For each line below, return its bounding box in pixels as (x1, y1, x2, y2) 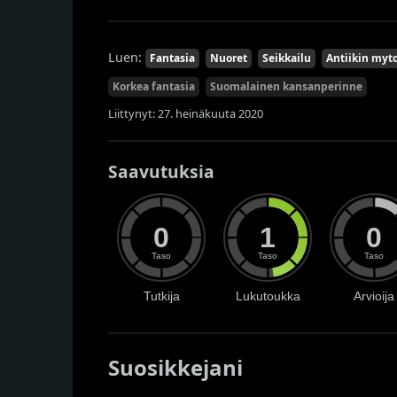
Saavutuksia (108, 160, 214, 184)
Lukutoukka (235, 289, 300, 304)
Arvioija (354, 289, 394, 304)
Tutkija (143, 289, 180, 304)
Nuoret (210, 51, 247, 66)
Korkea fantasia (113, 79, 195, 95)
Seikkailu (262, 51, 311, 66)
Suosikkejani (108, 353, 243, 383)
